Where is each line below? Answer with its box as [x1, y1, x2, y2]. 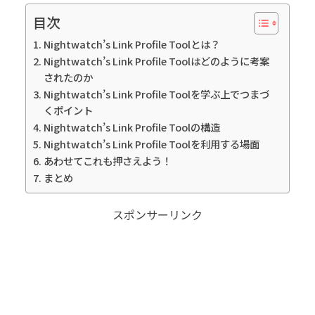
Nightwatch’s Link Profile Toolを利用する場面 [43, 136, 259, 151]
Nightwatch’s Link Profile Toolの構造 [43, 119, 220, 134]
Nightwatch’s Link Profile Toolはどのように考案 [43, 53, 269, 68]
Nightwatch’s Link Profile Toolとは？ [43, 36, 220, 51]
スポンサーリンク [112, 205, 202, 223]
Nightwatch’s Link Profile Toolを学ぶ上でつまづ [43, 86, 269, 101]
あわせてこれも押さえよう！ [43, 153, 172, 168]
